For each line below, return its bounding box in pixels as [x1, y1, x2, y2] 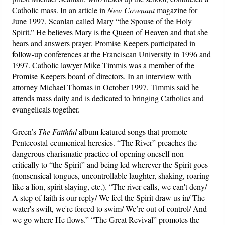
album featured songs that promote [77, 126, 188, 137]
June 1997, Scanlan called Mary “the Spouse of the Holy [12, 15, 192, 26]
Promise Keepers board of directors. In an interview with [12, 70, 192, 81]
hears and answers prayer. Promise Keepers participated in [12, 37, 196, 48]
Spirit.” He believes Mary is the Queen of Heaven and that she [12, 26, 208, 37]
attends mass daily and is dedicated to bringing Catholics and [12, 92, 204, 103]
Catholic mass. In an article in [12, 4, 108, 15]
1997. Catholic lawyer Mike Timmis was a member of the [12, 59, 195, 70]
